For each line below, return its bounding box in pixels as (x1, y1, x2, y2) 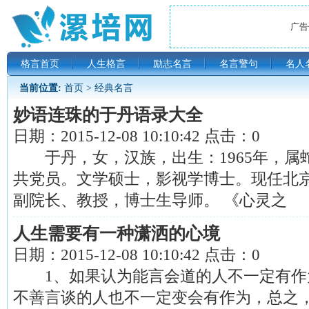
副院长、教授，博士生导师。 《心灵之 (13, 191, 287, 209)
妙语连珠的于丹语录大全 (13, 106, 203, 124)
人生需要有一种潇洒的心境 (13, 224, 220, 243)
